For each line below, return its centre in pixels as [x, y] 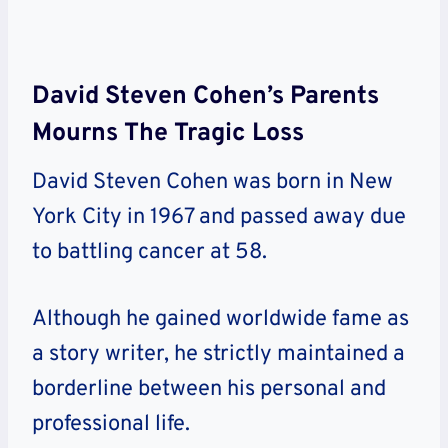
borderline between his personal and [209, 390]
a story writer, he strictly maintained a [218, 355]
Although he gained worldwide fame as [220, 320]
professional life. [111, 425]
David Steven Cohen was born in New [212, 183]
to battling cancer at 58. [149, 253]
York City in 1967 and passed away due [219, 218]
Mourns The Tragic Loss [168, 133]
